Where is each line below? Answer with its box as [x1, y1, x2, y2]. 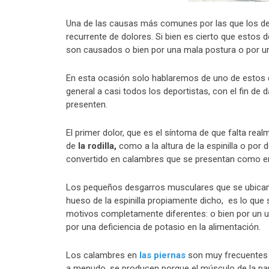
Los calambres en [66, 250, 137, 261]
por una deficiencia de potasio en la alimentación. [66, 222, 261, 233]
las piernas [137, 250, 186, 261]
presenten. [66, 99, 107, 110]
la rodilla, [76, 141, 116, 152]
